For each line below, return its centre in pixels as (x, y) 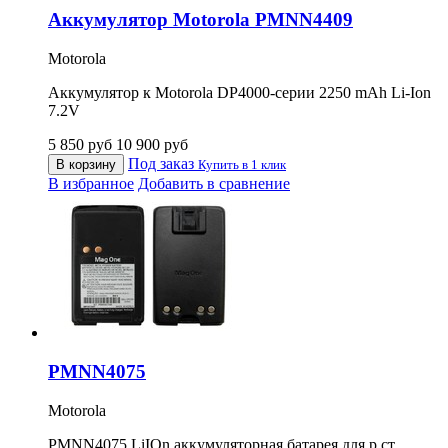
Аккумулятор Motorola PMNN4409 (200, 20)
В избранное (91, 184)
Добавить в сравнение (214, 184)
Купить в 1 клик (242, 165)
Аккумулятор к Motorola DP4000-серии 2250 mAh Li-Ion (239, 93)
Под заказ (163, 164)
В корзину (86, 165)
